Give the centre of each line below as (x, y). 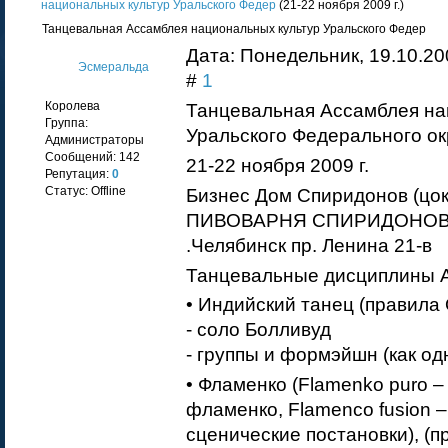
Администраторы (94, 140)
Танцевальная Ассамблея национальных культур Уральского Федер (234, 29)
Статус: (68, 191)
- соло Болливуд (258, 330)
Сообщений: (82, 157)
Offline (108, 191)
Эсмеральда (113, 67)
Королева (72, 106)
